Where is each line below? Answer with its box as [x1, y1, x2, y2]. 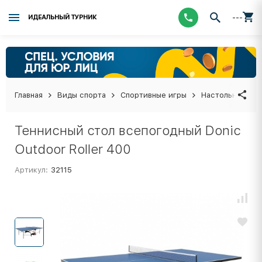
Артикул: [15, 165, 48, 174]
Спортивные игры [120, 90, 187, 99]
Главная [15, 90, 43, 99]
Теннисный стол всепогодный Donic [15, 122, 241, 138]
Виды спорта [57, 90, 106, 99]
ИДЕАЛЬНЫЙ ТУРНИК [28, 13, 96, 21]
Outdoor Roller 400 [15, 141, 131, 157]
